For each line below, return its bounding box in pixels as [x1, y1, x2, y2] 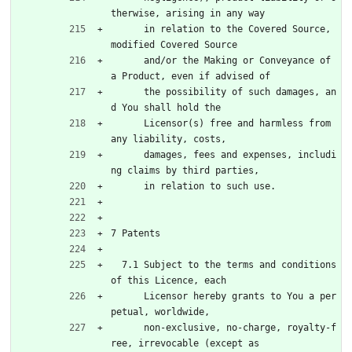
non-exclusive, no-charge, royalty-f [111, 321, 144, 333]
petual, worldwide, [111, 306, 210, 317]
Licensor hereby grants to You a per [111, 290, 144, 302]
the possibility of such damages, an [111, 86, 144, 97]
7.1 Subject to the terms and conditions [111, 258, 122, 270]
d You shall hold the [111, 101, 221, 113]
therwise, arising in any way [111, 7, 265, 19]
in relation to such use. [144, 180, 276, 192]
